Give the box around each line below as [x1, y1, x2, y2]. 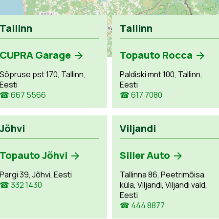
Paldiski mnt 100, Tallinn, [119, 68, 202, 80]
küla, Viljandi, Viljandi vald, [119, 179, 207, 190]
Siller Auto [119, 148, 170, 162]
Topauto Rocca [119, 48, 193, 62]
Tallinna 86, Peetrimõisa [119, 169, 204, 180]
